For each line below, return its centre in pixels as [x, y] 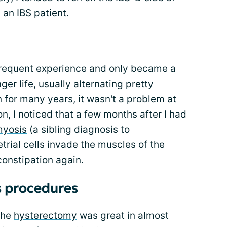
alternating [98, 84]
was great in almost [123, 216]
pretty [138, 84]
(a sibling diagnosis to [78, 130]
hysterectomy [45, 216]
